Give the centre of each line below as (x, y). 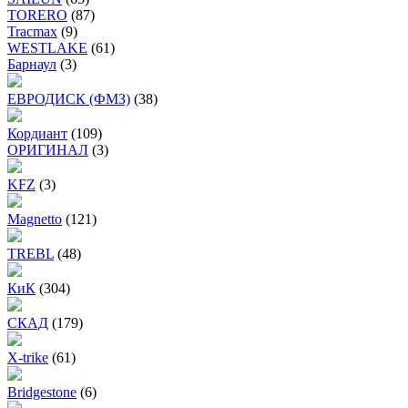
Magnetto (35, 219)
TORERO (37, 15)
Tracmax (32, 32)
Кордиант (37, 134)
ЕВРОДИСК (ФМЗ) (69, 99)
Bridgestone (42, 393)
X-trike (28, 358)
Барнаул (32, 65)
